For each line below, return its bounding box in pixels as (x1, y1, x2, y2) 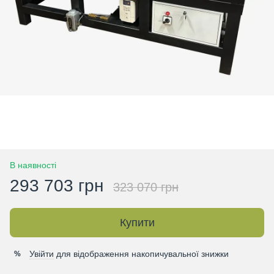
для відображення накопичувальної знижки (54, 249, 229, 259)
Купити (119, 217, 155, 229)
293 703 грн (10, 176, 103, 195)
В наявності (10, 160, 56, 170)
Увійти (29, 249, 54, 259)
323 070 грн (113, 180, 179, 194)
